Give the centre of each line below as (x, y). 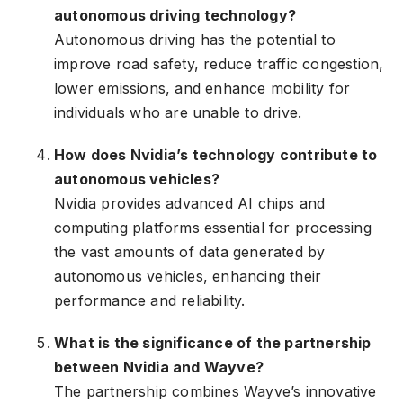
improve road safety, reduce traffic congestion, (219, 64)
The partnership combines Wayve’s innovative (215, 392)
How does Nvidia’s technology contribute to (216, 155)
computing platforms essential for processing (213, 228)
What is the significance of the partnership (213, 343)
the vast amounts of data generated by (190, 252)
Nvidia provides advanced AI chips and (190, 204)
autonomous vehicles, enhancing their (188, 277)
